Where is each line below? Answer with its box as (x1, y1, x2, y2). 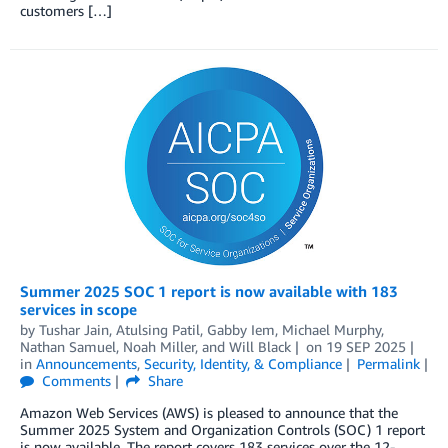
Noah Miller (123, 337, 195, 355)
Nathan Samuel (20, 337, 116, 355)
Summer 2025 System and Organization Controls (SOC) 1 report (20, 420, 425, 438)
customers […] (20, 2, 112, 20)
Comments (38, 371, 112, 389)
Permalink (356, 354, 420, 372)
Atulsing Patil (116, 320, 200, 338)
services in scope (20, 299, 137, 318)
